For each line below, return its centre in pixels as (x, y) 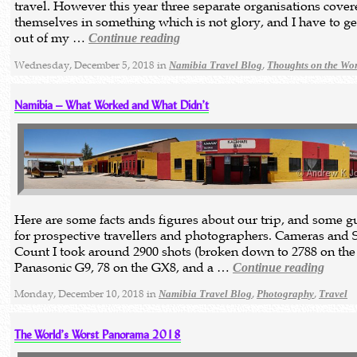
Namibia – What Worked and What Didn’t (112, 105)
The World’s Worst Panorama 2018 (98, 334)
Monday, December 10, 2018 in (87, 294)
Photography (286, 294)
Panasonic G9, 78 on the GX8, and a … (124, 267)
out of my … (52, 38)
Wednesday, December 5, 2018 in (92, 65)
